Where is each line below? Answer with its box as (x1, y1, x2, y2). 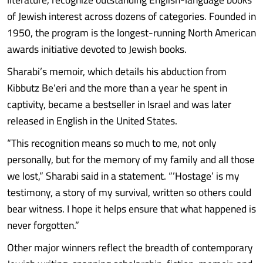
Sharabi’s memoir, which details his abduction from (7, 62, 227, 81)
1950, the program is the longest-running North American (7, 23, 256, 42)
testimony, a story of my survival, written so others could (7, 183, 251, 202)
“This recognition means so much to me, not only (7, 133, 217, 153)
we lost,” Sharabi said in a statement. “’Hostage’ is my (7, 166, 240, 186)
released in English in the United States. (7, 111, 177, 130)
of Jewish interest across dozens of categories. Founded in (7, 6, 256, 26)
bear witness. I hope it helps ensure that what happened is (7, 199, 256, 218)
